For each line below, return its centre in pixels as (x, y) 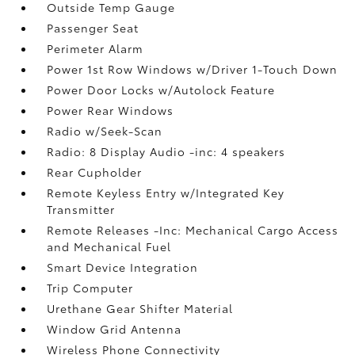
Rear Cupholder (95, 172)
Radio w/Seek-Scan (105, 130)
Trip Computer (90, 287)
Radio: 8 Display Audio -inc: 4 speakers (166, 151)
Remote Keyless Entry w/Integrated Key (166, 192)
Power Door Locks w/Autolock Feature (161, 89)
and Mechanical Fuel (109, 246)
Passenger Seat (93, 27)
